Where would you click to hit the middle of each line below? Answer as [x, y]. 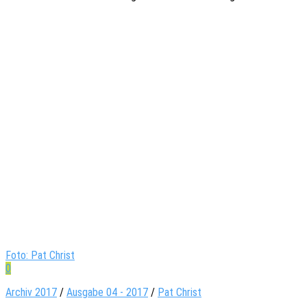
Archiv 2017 [31, 292]
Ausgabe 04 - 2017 [107, 292]
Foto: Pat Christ [40, 255]
